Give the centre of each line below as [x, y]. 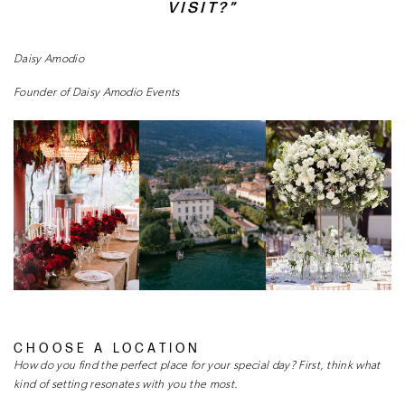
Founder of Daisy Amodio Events [97, 92]
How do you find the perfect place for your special [143, 365]
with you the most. [190, 384]
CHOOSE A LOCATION [108, 348]
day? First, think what [326, 365]
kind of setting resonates [78, 384]
